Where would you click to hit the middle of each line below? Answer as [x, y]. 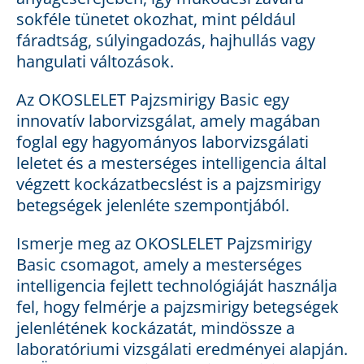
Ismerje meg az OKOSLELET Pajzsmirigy [164, 244]
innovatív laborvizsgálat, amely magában [168, 121]
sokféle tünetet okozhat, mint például [156, 19]
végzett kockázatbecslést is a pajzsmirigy [169, 184]
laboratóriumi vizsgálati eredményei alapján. [182, 349]
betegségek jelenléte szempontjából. [153, 206]
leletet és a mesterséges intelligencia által [171, 163]
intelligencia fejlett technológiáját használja [177, 286]
